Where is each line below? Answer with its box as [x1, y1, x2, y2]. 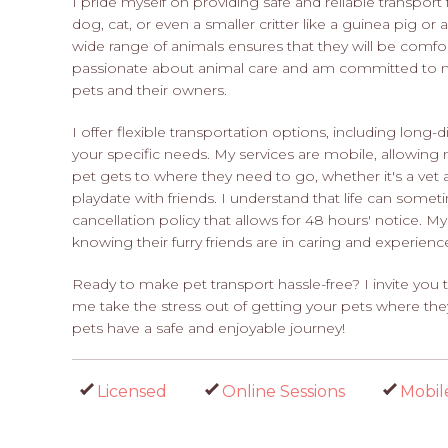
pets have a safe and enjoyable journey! [72, 318, 345, 337]
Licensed [97, 381, 167, 401]
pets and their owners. [72, 80, 227, 99]
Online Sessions [222, 381, 345, 401]
